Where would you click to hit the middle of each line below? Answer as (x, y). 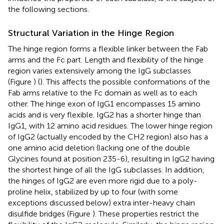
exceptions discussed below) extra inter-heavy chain (101, 202)
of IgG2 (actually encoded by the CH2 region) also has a (108, 136)
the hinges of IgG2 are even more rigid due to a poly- (103, 180)
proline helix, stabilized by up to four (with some (93, 191)
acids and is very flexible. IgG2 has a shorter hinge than (104, 114)
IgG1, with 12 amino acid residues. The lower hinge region (110, 125)
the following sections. (48, 9)
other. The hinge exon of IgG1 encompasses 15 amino (104, 103)
